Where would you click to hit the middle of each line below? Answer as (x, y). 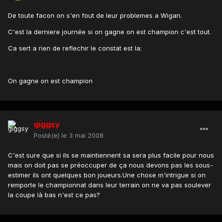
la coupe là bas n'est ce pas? (54, 194)
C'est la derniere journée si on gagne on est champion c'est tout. (110, 31)
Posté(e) (48, 135)
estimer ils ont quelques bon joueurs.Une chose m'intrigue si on (107, 175)
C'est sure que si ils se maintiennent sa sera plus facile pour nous (111, 155)
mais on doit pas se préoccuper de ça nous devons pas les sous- (111, 165)
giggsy (47, 124)
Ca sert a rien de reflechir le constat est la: (75, 48)
